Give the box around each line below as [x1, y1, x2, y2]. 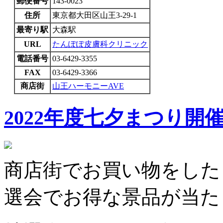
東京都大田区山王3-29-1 [52, 10, 137, 19]
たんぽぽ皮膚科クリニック [52, 39, 148, 48]
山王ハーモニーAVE [52, 81, 124, 90]
